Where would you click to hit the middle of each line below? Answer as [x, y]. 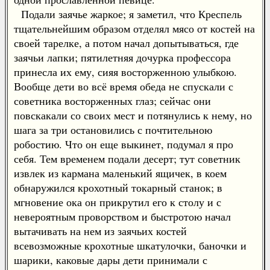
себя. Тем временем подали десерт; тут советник [127, 159]
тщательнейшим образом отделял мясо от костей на [134, 28]
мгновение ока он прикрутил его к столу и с [118, 202]
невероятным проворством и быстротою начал [122, 216]
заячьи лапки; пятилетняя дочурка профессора [122, 57]
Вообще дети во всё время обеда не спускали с [124, 86]
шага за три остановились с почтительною [113, 130]
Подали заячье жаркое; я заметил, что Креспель [128, 14]
